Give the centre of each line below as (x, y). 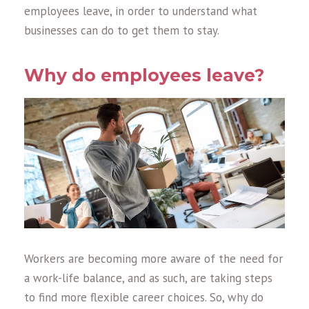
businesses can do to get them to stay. (122, 31)
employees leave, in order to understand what (141, 11)
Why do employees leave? (144, 76)
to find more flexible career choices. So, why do (144, 297)
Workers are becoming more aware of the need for (153, 258)
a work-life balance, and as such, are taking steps (148, 278)
